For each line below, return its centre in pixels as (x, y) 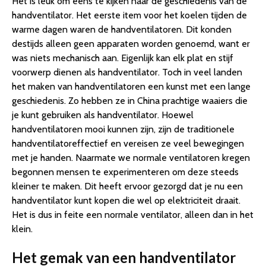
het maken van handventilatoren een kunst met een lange (131, 87)
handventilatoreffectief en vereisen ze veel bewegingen (128, 144)
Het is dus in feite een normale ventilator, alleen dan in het (133, 215)
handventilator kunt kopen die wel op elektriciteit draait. (126, 201)
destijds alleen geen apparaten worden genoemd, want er (131, 44)
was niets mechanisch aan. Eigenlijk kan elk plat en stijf (123, 58)
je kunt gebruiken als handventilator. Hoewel (103, 115)
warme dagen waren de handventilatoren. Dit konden (122, 30)
